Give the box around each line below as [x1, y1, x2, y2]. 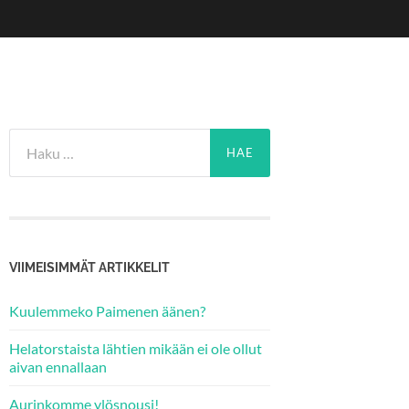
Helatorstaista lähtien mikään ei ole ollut [9, 339, 262, 357]
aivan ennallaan [9, 357, 107, 375]
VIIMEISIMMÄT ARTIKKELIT [9, 258, 170, 275]
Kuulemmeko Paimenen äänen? [9, 301, 205, 320]
